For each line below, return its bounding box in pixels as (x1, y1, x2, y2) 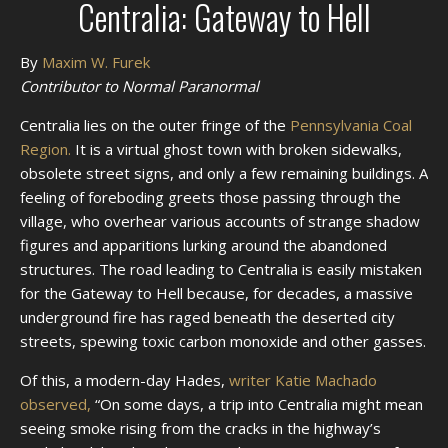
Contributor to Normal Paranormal (20, 76, 259, 97)
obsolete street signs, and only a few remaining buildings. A (20, 163, 428, 184)
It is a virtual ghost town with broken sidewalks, (71, 139, 402, 160)
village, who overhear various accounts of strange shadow (20, 211, 420, 232)
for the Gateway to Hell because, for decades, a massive (20, 283, 413, 304)
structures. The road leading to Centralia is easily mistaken (20, 259, 422, 280)
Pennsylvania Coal (290, 115, 412, 136)
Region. (20, 139, 71, 160)
